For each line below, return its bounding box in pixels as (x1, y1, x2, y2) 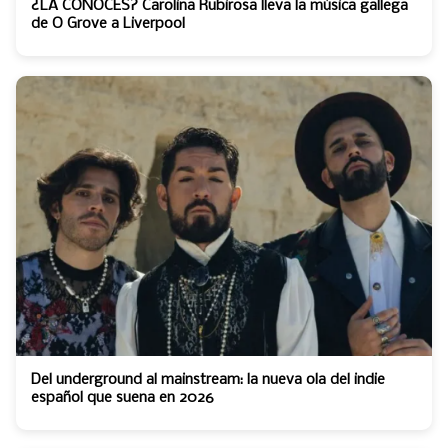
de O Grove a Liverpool (31, 15, 185, 32)
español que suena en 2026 (31, 389, 214, 406)
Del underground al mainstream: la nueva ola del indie (31, 371, 385, 388)
